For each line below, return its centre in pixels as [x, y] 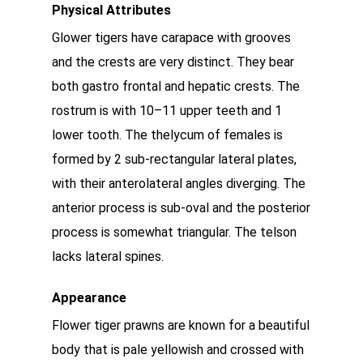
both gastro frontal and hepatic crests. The [176, 86]
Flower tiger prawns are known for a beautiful [181, 325]
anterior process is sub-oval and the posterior [181, 208]
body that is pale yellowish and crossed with [178, 350]
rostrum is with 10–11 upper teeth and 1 [167, 111]
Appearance [89, 298]
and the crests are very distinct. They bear [173, 62]
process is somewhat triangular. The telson [174, 232]
